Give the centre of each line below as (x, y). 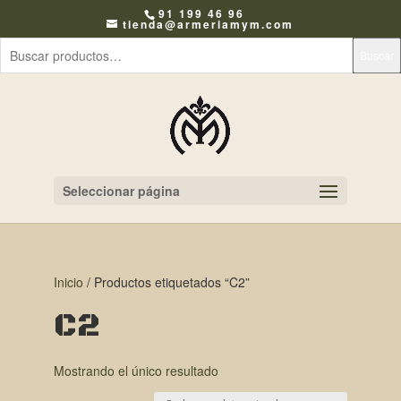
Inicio (68, 282)
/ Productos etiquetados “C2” (166, 282)
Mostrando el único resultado (136, 371)
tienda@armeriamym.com (209, 24)
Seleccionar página (121, 191)
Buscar (377, 55)
